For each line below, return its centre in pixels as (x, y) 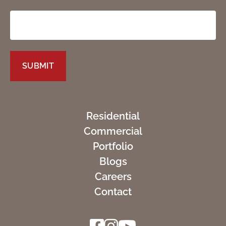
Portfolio (113, 147)
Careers (113, 177)
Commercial (113, 131)
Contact (113, 192)
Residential (113, 116)
